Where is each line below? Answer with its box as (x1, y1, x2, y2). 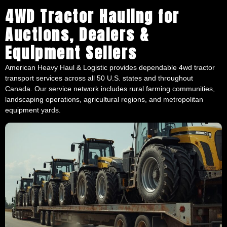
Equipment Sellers (5, 41, 137, 64)
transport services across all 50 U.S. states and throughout (5, 73, 193, 82)
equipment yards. (5, 105, 61, 114)
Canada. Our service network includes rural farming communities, (5, 84, 215, 93)
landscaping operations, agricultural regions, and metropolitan (5, 95, 203, 103)
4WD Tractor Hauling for (5, 5, 180, 28)
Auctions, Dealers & (5, 23, 149, 46)
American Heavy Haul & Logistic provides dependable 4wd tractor (5, 63, 215, 71)
